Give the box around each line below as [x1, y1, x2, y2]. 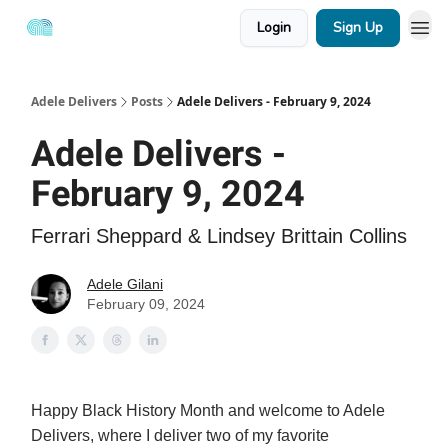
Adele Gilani [87, 276, 163, 292]
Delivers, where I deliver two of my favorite [31, 427, 329, 444]
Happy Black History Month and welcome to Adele [31, 402, 385, 419]
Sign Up [333, 18, 383, 37]
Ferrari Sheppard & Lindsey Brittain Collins [31, 225, 407, 247]
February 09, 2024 [87, 296, 205, 312]
